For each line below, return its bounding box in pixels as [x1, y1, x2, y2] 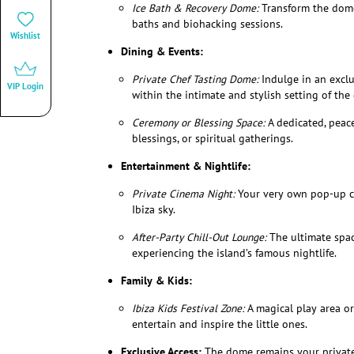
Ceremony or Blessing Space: [131, 115, 265, 130]
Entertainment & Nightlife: [121, 159, 250, 174]
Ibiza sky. [131, 202, 175, 217]
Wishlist [10, 29, 41, 41]
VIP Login [7, 80, 44, 92]
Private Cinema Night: [131, 186, 235, 201]
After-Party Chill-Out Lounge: [131, 230, 266, 245]
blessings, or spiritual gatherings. [131, 131, 293, 146]
